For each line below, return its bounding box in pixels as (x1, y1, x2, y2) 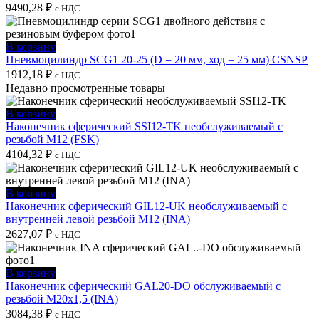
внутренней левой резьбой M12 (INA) (6, 212, 190, 225)
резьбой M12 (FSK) (6, 132, 99, 145)
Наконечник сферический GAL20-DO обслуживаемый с (6, 279, 281, 292)
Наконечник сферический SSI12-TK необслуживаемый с (6, 120, 283, 132)
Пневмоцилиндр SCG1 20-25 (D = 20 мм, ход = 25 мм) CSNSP (6, 53, 308, 66)
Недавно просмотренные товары (6, 81, 165, 94)
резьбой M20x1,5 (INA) (6, 292, 118, 305)
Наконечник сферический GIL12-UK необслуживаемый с (6, 199, 287, 212)
